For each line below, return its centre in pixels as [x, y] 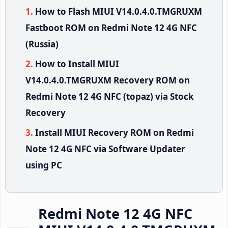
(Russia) [42, 44]
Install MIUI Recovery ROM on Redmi [115, 132]
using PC [44, 165]
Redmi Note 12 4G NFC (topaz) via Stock [110, 96]
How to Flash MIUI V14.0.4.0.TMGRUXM [119, 11]
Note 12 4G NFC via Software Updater [105, 149]
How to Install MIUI [77, 64]
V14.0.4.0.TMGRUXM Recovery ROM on [108, 80]
